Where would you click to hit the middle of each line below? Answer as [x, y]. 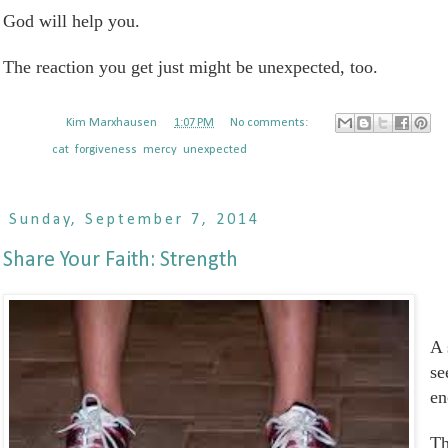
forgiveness [106, 149]
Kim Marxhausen [111, 122]
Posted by [38, 122]
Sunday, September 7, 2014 [135, 220]
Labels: [31, 149]
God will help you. [74, 21]
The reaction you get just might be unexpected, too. [190, 67]
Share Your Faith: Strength [120, 261]
